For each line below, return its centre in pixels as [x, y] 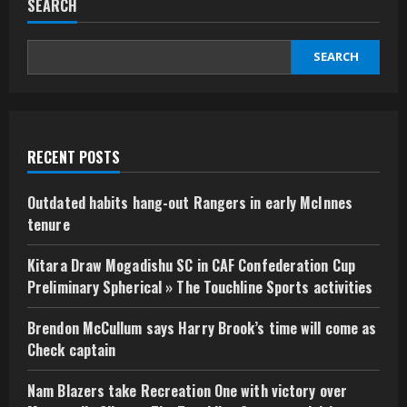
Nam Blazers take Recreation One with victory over [187, 390]
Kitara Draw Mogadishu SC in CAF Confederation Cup [191, 265]
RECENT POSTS [74, 157]
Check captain [72, 349]
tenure [49, 224]
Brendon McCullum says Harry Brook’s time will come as [202, 328]
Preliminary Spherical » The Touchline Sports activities [200, 287]
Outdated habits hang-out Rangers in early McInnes [190, 202]
